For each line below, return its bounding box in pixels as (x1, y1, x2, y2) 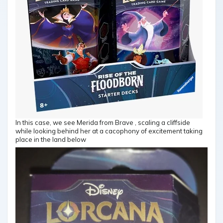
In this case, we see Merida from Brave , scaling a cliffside (15, 118, 190, 127)
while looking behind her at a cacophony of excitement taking (15, 127, 203, 135)
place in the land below (15, 135, 86, 144)
